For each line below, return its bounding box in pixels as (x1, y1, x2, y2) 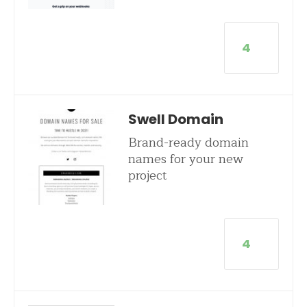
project (127, 165, 167, 186)
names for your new (127, 149, 243, 169)
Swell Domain (127, 110, 223, 129)
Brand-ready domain (127, 132, 249, 153)
